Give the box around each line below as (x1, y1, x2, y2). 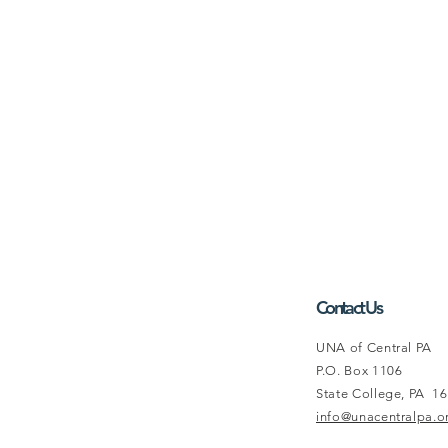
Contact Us (316, 295, 381, 319)
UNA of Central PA (316, 339, 433, 355)
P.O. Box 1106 (316, 362, 403, 378)
